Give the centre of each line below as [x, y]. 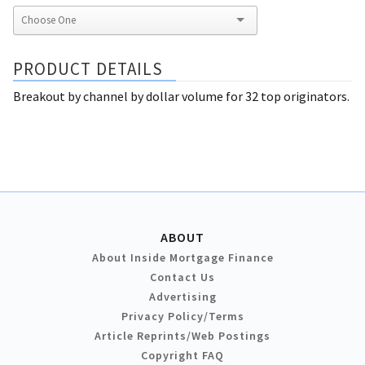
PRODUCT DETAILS [88, 68]
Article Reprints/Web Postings [182, 335]
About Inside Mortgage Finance [182, 257]
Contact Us [182, 277]
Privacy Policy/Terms [182, 316]
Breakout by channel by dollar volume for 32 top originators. [181, 96]
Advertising [182, 296]
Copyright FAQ [182, 355]
